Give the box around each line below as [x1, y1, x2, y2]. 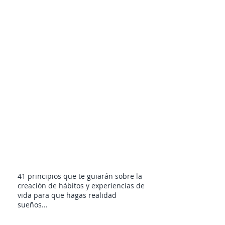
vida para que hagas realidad [18, 190, 117, 200]
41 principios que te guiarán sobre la [18, 171, 142, 181]
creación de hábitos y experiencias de [18, 181, 145, 190]
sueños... [18, 200, 48, 209]
